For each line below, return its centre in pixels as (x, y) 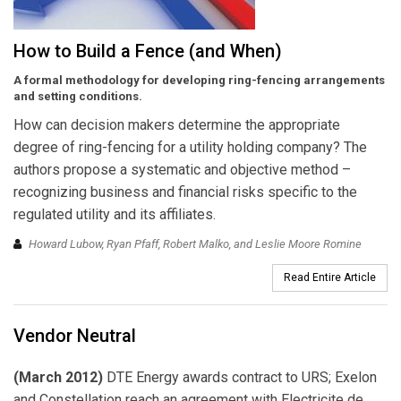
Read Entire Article (330, 278)
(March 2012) (58, 378)
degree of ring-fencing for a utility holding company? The (190, 147)
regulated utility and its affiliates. (115, 214)
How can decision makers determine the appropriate (177, 124)
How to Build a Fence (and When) (148, 51)
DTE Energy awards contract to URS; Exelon (240, 378)
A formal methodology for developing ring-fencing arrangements (199, 80)
